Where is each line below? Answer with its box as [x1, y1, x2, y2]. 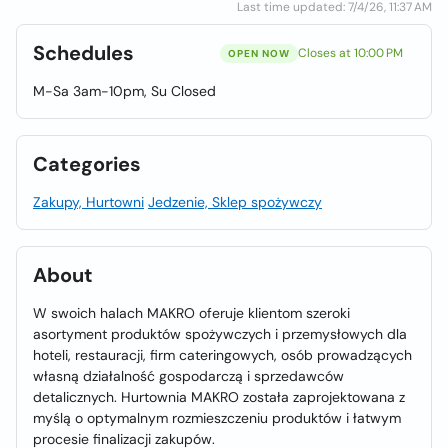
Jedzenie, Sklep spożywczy [148, 193, 322, 211]
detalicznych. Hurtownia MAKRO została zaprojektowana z [33, 388, 405, 406]
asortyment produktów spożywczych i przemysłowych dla [33, 325, 407, 343]
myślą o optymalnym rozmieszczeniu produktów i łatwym [33, 409, 401, 427]
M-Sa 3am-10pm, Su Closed [33, 82, 216, 100]
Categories [33, 151, 141, 177]
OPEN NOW [228, 46, 290, 60]
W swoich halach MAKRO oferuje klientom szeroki [33, 304, 350, 322]
